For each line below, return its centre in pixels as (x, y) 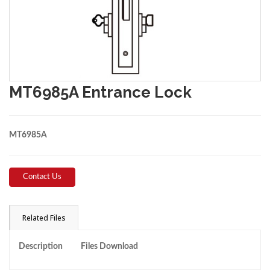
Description (41, 247)
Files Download (109, 247)
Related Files (44, 218)
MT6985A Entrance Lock (100, 93)
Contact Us (42, 177)
